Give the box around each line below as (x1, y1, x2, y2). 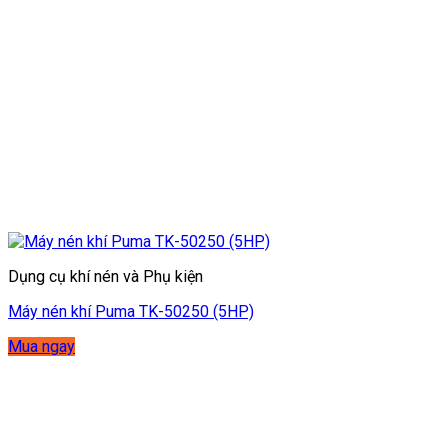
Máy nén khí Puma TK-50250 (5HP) (8, 301, 254, 321)
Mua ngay (8, 336, 75, 356)
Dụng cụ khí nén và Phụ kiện (8, 266, 203, 286)
